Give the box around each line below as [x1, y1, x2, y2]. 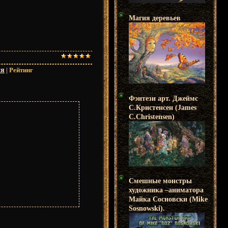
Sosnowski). [129, 205, 165, 213]
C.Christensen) [129, 112, 175, 121]
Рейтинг [9, 66, 33, 74]
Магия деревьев [129, 14, 181, 22]
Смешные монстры [129, 177, 192, 185]
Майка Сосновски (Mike [129, 195, 208, 204]
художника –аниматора [129, 186, 204, 194]
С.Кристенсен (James [129, 103, 196, 111]
